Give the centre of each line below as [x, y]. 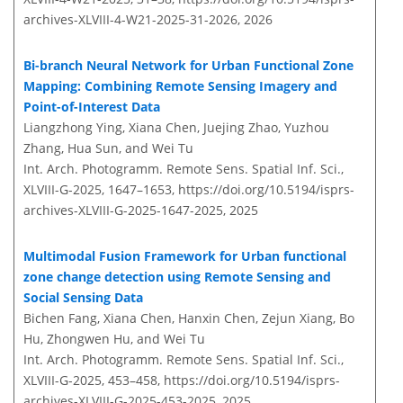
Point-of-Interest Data [92, 107]
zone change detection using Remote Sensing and [177, 277]
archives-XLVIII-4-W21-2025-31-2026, [132, 20]
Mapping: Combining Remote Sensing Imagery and [180, 86]
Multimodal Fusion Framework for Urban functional [185, 256]
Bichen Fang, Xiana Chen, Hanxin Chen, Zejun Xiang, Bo [189, 318]
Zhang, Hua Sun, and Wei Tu [108, 148]
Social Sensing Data [83, 298]
